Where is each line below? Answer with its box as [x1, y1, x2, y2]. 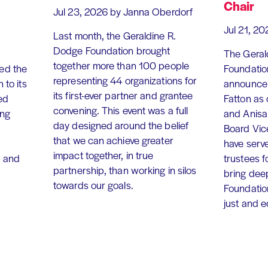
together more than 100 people [53, 58, 189, 73]
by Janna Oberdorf [110, 4, 193, 19]
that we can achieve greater [53, 133, 173, 148]
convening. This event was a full [53, 103, 188, 118]
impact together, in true [53, 148, 154, 163]
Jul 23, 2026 [53, 4, 108, 19]
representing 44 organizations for [53, 73, 197, 88]
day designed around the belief [53, 118, 189, 133]
